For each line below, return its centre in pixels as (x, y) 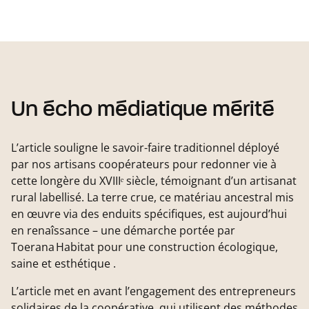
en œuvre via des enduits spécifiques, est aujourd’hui (149, 214)
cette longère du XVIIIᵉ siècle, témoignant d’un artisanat (154, 181)
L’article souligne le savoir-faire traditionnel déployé (145, 148)
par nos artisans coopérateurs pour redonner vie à (144, 165)
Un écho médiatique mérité (143, 110)
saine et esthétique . (63, 264)
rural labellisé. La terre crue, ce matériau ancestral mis (152, 198)
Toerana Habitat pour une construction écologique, (144, 247)
